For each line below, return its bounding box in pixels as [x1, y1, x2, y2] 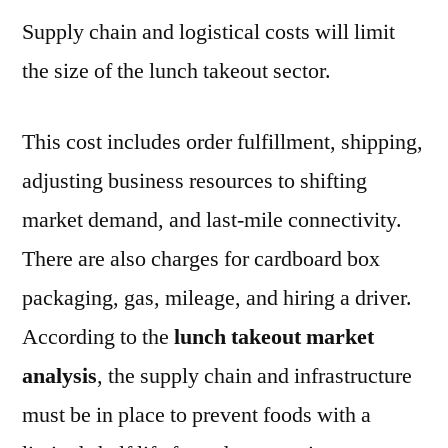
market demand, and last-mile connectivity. [22, 206, 402, 234]
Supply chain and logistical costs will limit [22, 18, 395, 46]
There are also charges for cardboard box [22, 245, 380, 273]
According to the [22, 323, 174, 351]
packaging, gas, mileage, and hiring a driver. [22, 284, 412, 312]
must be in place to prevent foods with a [22, 401, 371, 429]
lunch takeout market [174, 323, 374, 351]
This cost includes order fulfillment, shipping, [22, 128, 423, 156]
